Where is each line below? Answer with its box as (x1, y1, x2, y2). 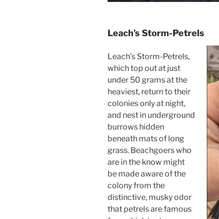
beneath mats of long (108, 133, 184, 143)
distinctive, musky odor (108, 192, 192, 202)
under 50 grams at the (108, 75, 187, 85)
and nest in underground (108, 110, 195, 120)
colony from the (108, 180, 165, 190)
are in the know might (108, 157, 185, 167)
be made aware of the (108, 169, 186, 178)
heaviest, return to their (108, 87, 191, 96)
